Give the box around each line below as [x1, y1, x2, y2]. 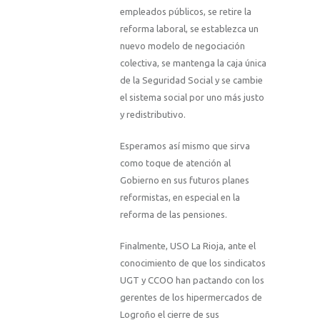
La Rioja [191, 241, 224, 251]
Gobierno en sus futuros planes [120, 175, 249, 185]
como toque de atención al [120, 158, 231, 168]
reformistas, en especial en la [120, 192, 240, 202]
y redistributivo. [120, 109, 186, 119]
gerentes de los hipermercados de [120, 292, 262, 302]
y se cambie [213, 75, 263, 85]
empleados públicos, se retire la [120, 6, 251, 16]
